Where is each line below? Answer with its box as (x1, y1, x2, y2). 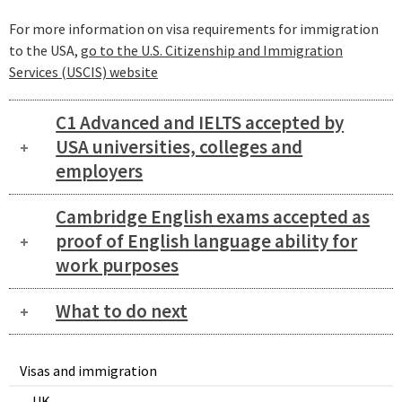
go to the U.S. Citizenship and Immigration (81, 41, 343, 60)
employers (56, 159, 144, 184)
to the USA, (9, 41, 81, 60)
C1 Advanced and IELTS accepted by (56, 110, 345, 135)
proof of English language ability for (56, 229, 358, 254)
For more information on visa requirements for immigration (9, 20, 379, 39)
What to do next (56, 299, 188, 324)
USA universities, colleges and (56, 135, 303, 160)
